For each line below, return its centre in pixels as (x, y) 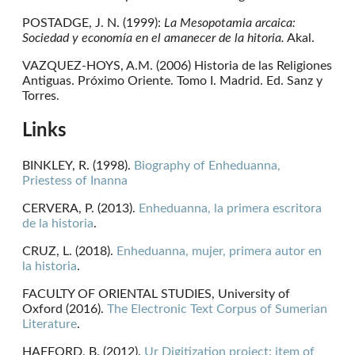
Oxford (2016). (65, 309)
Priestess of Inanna (76, 180)
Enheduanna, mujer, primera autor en (219, 251)
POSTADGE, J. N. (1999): (93, 23)
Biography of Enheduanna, (207, 165)
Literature (50, 324)
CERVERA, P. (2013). (80, 208)
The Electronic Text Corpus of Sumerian (217, 309)
